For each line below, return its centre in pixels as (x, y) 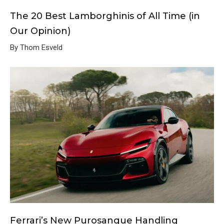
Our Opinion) (40, 31)
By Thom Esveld (36, 47)
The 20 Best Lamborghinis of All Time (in (105, 16)
